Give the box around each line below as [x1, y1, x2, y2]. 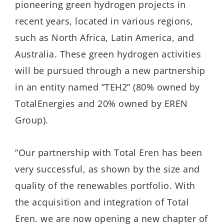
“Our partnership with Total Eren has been [15, 146, 202, 158]
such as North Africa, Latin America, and [15, 31, 194, 44]
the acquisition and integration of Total [15, 195, 189, 208]
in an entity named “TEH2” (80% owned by [15, 81, 200, 93]
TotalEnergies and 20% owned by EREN [15, 97, 188, 110]
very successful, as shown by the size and [15, 162, 200, 175]
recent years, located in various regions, [15, 15, 193, 27]
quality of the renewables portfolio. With [15, 179, 195, 191]
